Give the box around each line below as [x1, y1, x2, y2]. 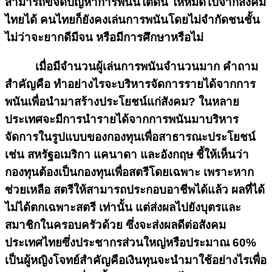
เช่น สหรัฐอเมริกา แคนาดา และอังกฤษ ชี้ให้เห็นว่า [5, 148, 249, 161]
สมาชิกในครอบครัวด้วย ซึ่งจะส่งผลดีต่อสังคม [5, 218, 226, 231]
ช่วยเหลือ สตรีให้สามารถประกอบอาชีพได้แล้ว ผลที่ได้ [5, 183, 265, 196]
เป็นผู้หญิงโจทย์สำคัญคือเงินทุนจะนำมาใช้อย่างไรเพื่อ [5, 253, 267, 267]
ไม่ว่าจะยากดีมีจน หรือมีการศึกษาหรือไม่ [5, 31, 203, 44]
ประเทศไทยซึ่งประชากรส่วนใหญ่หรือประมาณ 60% [5, 236, 256, 249]
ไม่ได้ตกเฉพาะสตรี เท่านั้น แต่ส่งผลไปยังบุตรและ [5, 200, 241, 214]
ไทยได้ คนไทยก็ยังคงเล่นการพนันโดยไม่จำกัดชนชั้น [5, 13, 260, 27]
